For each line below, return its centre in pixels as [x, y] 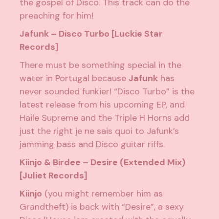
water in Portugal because [74, 78]
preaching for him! [57, 16]
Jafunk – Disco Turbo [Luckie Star [91, 34]
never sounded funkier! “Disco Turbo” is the [107, 92]
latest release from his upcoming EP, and [102, 105]
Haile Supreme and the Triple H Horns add [105, 118]
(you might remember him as [103, 194]
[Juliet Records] [54, 176]
